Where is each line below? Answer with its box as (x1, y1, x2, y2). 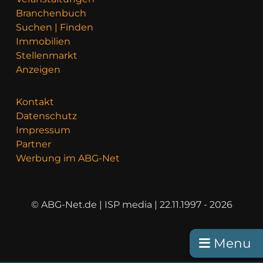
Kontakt (16, 96, 54, 107)
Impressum (16, 124, 70, 136)
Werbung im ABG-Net (16, 152, 120, 164)
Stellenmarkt (16, 49, 77, 61)
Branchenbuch (16, 7, 86, 19)
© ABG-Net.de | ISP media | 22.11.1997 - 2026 (31, 198, 232, 210)
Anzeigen (16, 63, 60, 75)
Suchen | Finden (16, 21, 93, 33)
